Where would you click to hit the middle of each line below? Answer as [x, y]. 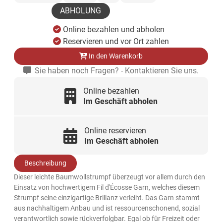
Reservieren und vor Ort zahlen [116, 42]
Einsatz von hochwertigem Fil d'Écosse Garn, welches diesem [107, 188]
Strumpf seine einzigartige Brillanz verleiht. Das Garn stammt [107, 198]
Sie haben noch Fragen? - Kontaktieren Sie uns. [116, 71]
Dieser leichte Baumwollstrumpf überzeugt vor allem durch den [110, 177]
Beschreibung [46, 163]
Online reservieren [115, 130]
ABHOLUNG [81, 10]
